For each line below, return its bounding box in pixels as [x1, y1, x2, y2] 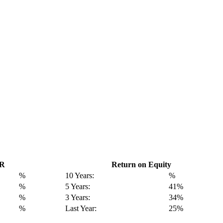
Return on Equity [111, 160, 171, 169]
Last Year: [65, 204, 97, 213]
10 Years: [65, 171, 94, 180]
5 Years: [65, 182, 90, 191]
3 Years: [65, 193, 90, 202]
